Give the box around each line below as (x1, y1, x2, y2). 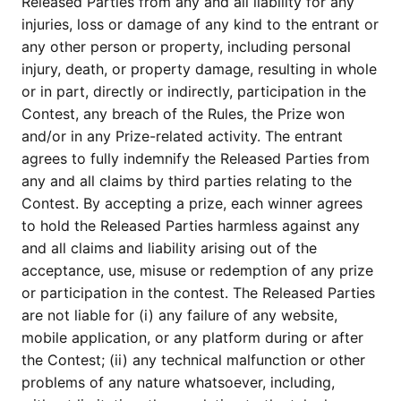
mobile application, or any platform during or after (21, 328, 363, 347)
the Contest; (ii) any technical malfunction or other (21, 351, 365, 370)
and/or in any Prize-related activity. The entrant (21, 127, 343, 146)
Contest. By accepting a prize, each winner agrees (21, 194, 363, 213)
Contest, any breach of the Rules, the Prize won (21, 105, 345, 124)
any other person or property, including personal (21, 38, 351, 56)
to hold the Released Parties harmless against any (21, 217, 360, 235)
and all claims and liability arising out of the (21, 239, 317, 258)
